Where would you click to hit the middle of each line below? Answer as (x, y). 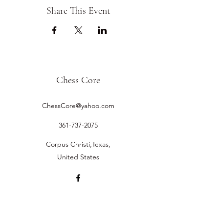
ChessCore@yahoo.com (78, 106)
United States (78, 157)
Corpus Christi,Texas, (78, 144)
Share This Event (78, 11)
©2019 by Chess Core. (78, 198)
